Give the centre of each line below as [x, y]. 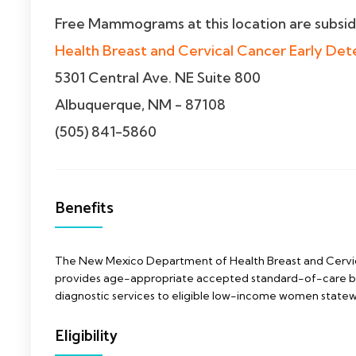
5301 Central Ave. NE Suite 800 [158, 77]
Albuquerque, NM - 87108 [140, 104]
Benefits [84, 209]
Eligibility [86, 337]
